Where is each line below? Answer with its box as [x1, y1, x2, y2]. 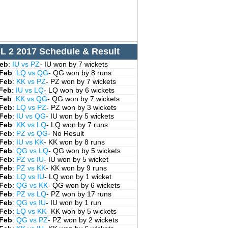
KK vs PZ [16, 77, 46, 85]
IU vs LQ [15, 86, 44, 94]
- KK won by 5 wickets [46, 207, 117, 215]
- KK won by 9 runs [45, 164, 107, 172]
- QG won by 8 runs [48, 69, 111, 77]
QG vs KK [16, 181, 48, 189]
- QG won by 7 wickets [47, 95, 120, 103]
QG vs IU [16, 198, 46, 207]
